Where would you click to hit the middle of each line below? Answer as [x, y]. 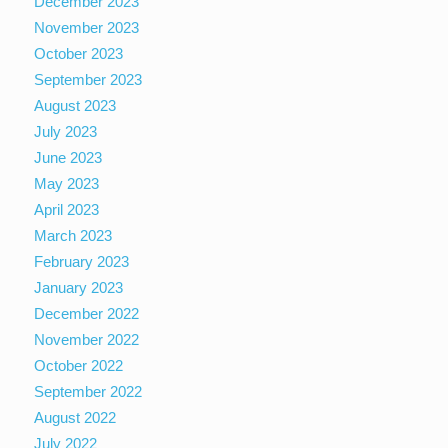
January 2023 [79, 287]
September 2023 [88, 79]
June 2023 [68, 157]
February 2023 [82, 261]
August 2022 [75, 417]
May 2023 [67, 183]
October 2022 [79, 365]
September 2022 [88, 391]
